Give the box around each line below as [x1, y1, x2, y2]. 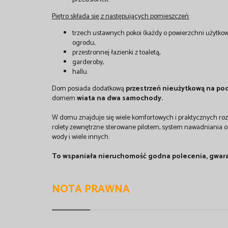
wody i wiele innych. [52, 131, 109, 143]
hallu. [72, 66, 88, 78]
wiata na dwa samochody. [77, 92, 163, 104]
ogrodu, [72, 37, 95, 49]
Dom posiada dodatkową [52, 82, 126, 95]
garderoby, [72, 56, 104, 68]
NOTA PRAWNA [52, 180, 130, 198]
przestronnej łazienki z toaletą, [72, 46, 160, 59]
